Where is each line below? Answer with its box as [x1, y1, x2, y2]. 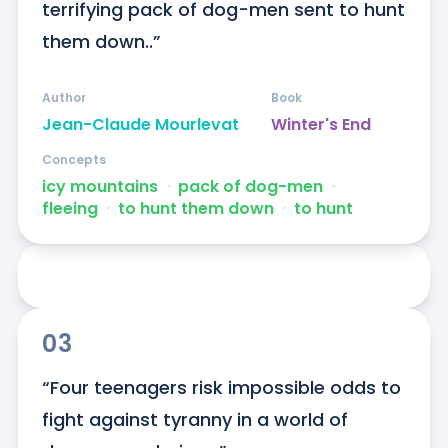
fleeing [41, 197, 98, 221]
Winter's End [270, 113, 371, 137]
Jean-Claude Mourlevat [41, 113, 239, 137]
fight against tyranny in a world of [41, 407, 348, 433]
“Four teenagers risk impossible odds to [41, 375, 401, 401]
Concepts [41, 151, 106, 169]
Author [41, 89, 86, 107]
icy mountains [41, 175, 158, 199]
